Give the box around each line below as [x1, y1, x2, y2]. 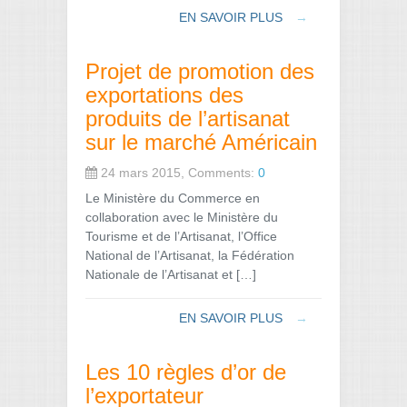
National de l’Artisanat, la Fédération [85, 247, 294, 263]
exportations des [85, 82, 243, 107]
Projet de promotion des [85, 58, 314, 84]
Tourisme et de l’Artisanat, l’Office [85, 228, 277, 243]
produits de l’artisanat [85, 105, 290, 131]
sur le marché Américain [85, 129, 317, 154]
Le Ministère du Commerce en [85, 190, 260, 205]
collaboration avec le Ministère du [85, 209, 278, 224]
